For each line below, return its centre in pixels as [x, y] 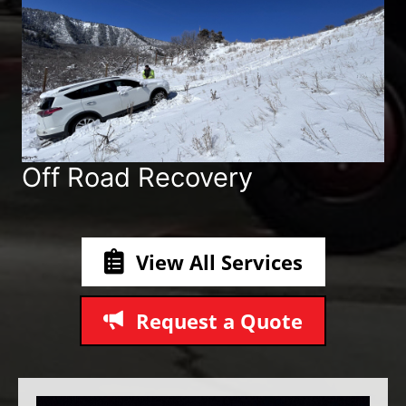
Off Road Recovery [137, 177]
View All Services [219, 261]
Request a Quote [219, 320]
